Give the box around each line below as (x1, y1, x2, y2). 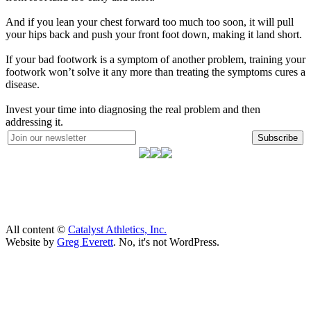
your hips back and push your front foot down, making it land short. (6, 28, 302, 40)
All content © (6, 224, 68, 235)
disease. (6, 78, 40, 90)
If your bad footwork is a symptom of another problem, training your (6, 53, 305, 65)
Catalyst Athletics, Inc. (68, 224, 167, 235)
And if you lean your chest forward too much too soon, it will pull (6, 16, 294, 28)
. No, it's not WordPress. (113, 236, 219, 248)
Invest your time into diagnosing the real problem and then (6, 103, 260, 115)
